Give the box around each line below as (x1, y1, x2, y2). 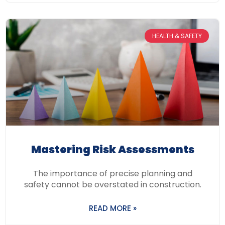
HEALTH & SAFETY (152, 31, 202, 40)
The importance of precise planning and (33, 168, 192, 180)
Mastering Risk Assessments (31, 142, 194, 157)
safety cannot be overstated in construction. (24, 179, 201, 191)
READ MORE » (88, 203, 137, 214)
